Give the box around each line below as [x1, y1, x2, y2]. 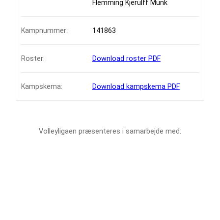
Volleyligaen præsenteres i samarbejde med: [39, 127, 181, 136]
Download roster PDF [92, 55, 161, 63]
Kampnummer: [21, 27, 68, 35]
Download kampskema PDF [92, 82, 180, 91]
